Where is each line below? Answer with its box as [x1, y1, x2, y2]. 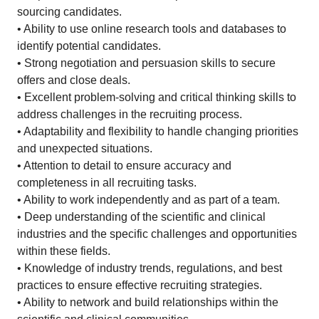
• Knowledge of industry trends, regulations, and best [17, 262, 282, 274]
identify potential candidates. [17, 40, 161, 52]
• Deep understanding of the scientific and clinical [17, 211, 266, 223]
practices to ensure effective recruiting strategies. [17, 279, 262, 291]
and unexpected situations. [17, 142, 152, 155]
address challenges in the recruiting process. [17, 108, 242, 120]
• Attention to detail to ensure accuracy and [17, 159, 231, 172]
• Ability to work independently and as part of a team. [17, 194, 280, 206]
